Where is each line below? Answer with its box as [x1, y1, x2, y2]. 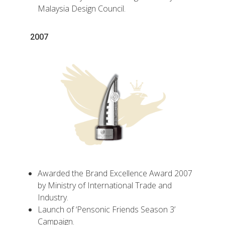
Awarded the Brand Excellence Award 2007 [38, 167, 192, 179]
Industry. [38, 191, 68, 203]
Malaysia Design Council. [38, 3, 126, 15]
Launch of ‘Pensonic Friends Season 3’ [38, 203, 175, 215]
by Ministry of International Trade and [38, 179, 172, 191]
